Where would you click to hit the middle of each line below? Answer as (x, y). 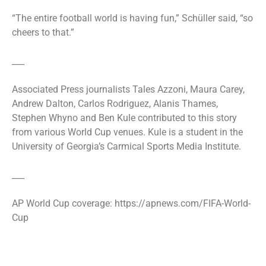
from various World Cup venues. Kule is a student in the (127, 132)
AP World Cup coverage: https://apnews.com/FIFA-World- (131, 203)
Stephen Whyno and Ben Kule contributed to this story (124, 118)
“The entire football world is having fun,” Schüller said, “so (132, 18)
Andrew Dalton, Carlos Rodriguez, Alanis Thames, (115, 103)
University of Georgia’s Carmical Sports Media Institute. (126, 146)
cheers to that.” (43, 32)
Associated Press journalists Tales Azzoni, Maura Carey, (128, 89)
